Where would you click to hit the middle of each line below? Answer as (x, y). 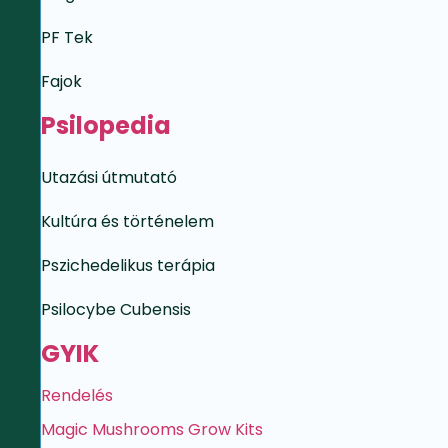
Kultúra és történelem (127, 221)
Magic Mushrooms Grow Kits (152, 429)
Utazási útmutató (109, 177)
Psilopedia (106, 125)
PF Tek (67, 37)
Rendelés (77, 395)
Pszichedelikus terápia (128, 265)
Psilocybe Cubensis (116, 309)
